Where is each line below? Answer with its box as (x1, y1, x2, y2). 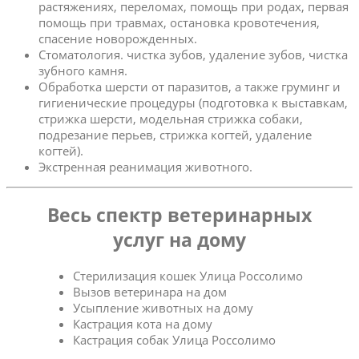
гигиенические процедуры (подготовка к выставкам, (38, 94, 348, 111)
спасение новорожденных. (38, 30, 197, 46)
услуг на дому (112, 228, 246, 253)
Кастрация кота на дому (73, 315, 213, 332)
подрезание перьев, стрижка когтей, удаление (38, 126, 312, 143)
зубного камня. (38, 62, 127, 79)
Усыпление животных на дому (73, 299, 254, 316)
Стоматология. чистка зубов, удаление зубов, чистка (38, 46, 348, 63)
